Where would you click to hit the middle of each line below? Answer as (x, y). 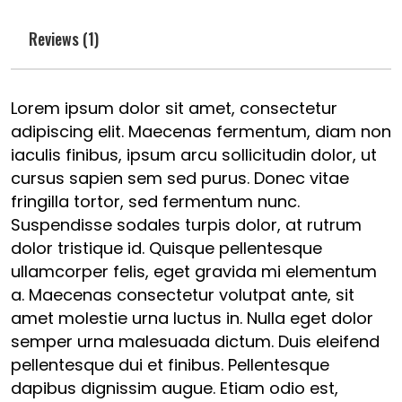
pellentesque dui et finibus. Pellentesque (170, 365)
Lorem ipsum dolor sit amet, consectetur (174, 108)
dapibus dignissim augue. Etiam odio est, (175, 388)
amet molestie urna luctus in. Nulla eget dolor (192, 318)
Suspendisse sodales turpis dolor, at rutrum (186, 225)
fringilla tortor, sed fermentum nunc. (155, 201)
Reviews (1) (64, 39)
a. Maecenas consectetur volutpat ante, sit (183, 295)
